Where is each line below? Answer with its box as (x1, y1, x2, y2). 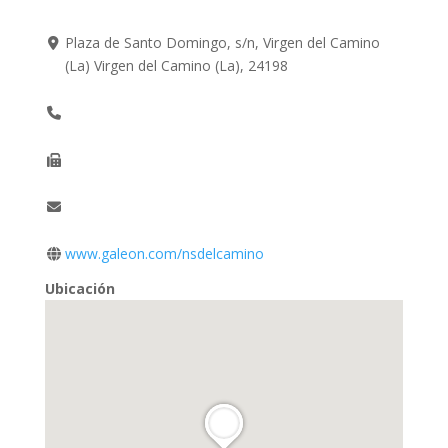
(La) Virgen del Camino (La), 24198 (65, 55, 289, 75)
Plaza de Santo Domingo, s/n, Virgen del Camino (65, 32, 381, 52)
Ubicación (44, 278, 115, 298)
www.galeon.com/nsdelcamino (65, 243, 265, 263)
